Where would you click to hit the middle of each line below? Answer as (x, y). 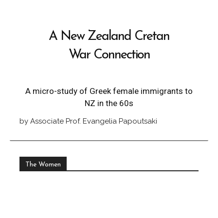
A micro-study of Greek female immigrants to (109, 91)
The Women (43, 165)
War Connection (109, 55)
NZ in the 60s (109, 103)
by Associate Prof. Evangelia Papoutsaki (88, 121)
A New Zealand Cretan (109, 37)
